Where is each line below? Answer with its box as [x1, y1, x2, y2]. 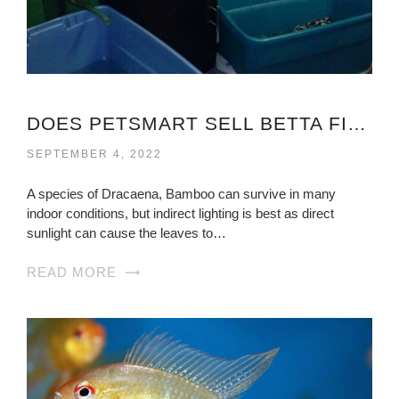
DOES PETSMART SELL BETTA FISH [347, 113, 366, 134]
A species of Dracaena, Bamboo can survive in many [27, 186, 336, 202]
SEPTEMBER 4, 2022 [27, 148, 162, 161]
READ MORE [27, 265, 117, 281]
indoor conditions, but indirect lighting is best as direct [27, 206, 334, 222]
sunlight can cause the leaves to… [27, 225, 226, 241]
